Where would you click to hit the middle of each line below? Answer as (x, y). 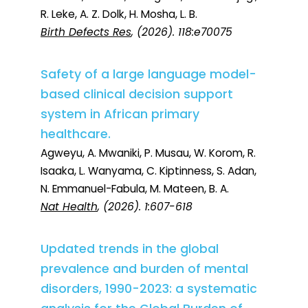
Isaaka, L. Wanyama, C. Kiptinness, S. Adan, (148, 171)
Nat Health (69, 207)
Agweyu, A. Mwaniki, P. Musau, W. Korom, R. (148, 153)
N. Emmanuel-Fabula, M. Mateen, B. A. (135, 189)
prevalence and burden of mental (144, 269)
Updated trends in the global (130, 249)
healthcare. (76, 134)
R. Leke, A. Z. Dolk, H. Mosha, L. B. (119, 14)
